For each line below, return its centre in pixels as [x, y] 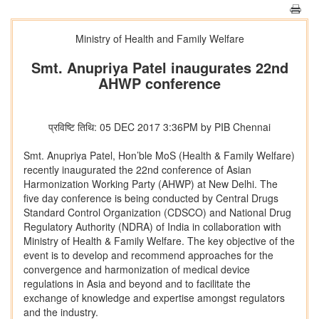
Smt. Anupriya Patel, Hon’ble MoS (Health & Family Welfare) [159, 155]
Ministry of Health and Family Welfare [159, 38]
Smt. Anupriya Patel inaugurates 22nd [159, 67]
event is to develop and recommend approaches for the [148, 255]
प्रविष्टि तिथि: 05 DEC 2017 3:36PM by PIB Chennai [159, 127]
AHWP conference [159, 83]
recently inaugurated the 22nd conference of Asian [137, 169]
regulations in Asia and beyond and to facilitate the [137, 283]
